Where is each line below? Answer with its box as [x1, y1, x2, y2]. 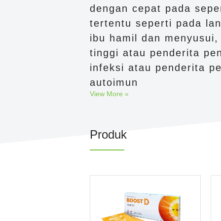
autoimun [90, 77, 138, 88]
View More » [90, 90, 129, 98]
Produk [90, 128, 127, 141]
